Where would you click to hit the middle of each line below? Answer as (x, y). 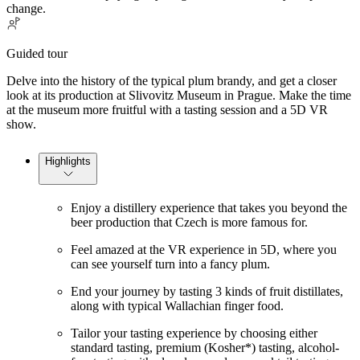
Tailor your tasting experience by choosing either (194, 333)
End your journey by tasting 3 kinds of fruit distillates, (207, 291)
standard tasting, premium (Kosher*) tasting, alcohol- (205, 347)
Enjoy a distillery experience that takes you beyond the (209, 207)
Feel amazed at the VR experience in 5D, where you (204, 249)
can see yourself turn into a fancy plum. (170, 264)
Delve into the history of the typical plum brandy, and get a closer (172, 80)
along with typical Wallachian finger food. (177, 305)
